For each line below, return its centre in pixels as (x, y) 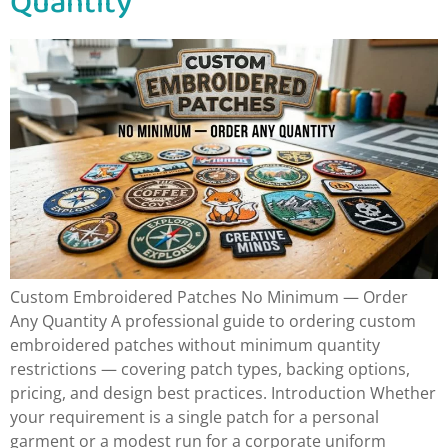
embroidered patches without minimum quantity (195, 344)
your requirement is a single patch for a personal (194, 416)
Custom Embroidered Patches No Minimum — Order (209, 296)
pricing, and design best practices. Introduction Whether (223, 392)
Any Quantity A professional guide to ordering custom (213, 320)
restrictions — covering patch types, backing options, (210, 368)
